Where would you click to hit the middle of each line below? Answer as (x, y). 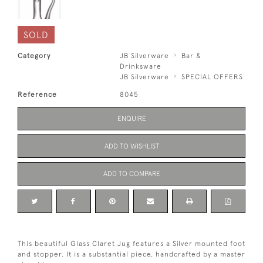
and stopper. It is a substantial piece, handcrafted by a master (131, 254)
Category (34, 55)
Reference (37, 94)
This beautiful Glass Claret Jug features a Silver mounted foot (131, 243)
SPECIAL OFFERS (213, 77)
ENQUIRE (131, 118)
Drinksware (141, 66)
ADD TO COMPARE (131, 173)
